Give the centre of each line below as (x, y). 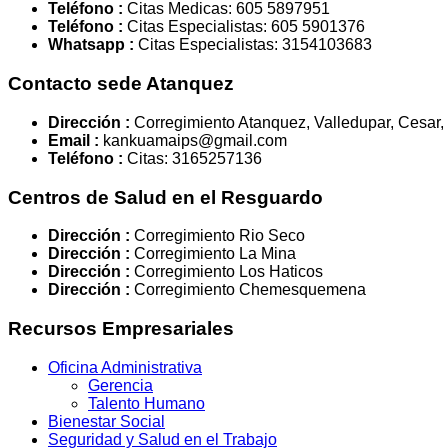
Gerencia (120, 385)
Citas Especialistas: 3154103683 (253, 45)
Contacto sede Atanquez (121, 84)
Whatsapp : (91, 45)
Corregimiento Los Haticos (226, 272)
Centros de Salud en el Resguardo (165, 197)
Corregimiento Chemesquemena (248, 290)
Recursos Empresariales (121, 329)
